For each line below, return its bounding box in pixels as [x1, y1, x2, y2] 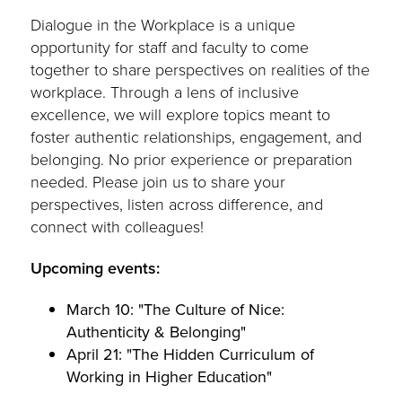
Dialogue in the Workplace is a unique [31, 13, 296, 35]
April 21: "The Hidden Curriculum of [66, 342, 315, 365]
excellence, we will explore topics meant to [31, 103, 331, 125]
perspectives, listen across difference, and [31, 193, 324, 214]
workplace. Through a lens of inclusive [31, 81, 300, 102]
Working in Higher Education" [66, 364, 273, 388]
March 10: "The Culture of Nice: [66, 297, 285, 320]
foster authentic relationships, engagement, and [31, 126, 363, 147]
